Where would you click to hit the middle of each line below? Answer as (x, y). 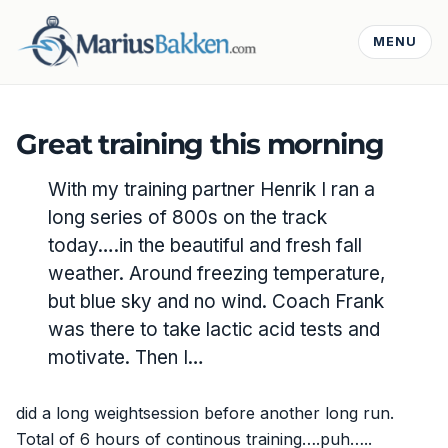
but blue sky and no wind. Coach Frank (215, 302)
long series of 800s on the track (187, 218)
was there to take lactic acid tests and (213, 330)
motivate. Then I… (125, 358)
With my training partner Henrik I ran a (211, 190)
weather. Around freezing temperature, (216, 274)
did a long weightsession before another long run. (205, 413)
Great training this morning (200, 144)
